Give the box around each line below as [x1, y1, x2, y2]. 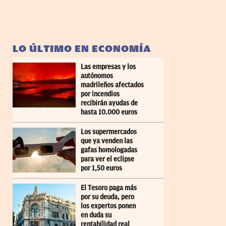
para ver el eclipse [81, 155, 134, 163]
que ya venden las [81, 137, 133, 145]
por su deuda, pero [81, 193, 134, 201]
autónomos [81, 72, 113, 80]
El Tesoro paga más [81, 184, 137, 192]
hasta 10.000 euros [81, 108, 137, 116]
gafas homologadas [81, 146, 137, 154]
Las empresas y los [81, 63, 136, 71]
